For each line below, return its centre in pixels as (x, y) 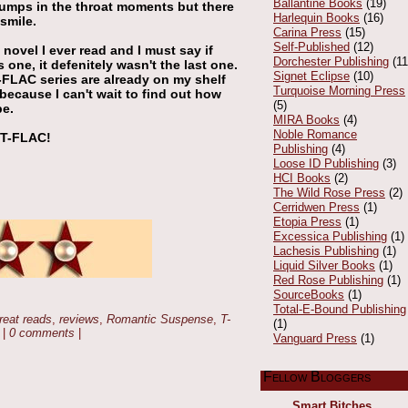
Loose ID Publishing (326, 163)
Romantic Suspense (160, 320)
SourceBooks (309, 294)
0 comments (41, 333)
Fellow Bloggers (317, 376)
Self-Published (311, 46)
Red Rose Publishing (328, 280)
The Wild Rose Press (329, 192)
